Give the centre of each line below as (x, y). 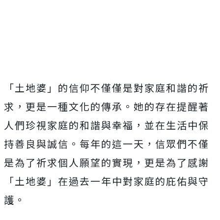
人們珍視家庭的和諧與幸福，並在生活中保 (107, 125)
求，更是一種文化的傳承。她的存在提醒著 (107, 107)
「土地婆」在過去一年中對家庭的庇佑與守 (107, 181)
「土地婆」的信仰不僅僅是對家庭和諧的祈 (107, 88)
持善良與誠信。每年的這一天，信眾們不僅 (107, 144)
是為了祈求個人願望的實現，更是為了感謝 (107, 163)
